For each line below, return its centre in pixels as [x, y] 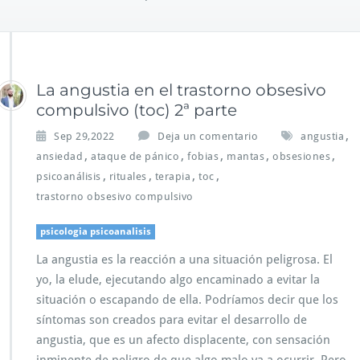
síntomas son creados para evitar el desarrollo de [172, 320]
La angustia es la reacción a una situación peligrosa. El [184, 260]
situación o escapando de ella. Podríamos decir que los [187, 300]
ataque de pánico [135, 157]
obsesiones [301, 157]
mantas [245, 157]
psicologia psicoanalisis [96, 232]
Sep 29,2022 [84, 137]
